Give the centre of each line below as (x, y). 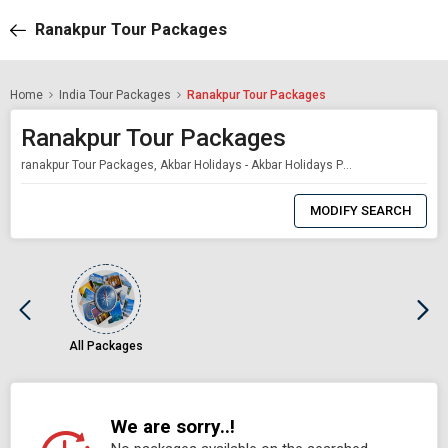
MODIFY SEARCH (360, 210)
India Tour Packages (115, 95)
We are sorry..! (173, 426)
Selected (175, 216)
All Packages (106, 345)
